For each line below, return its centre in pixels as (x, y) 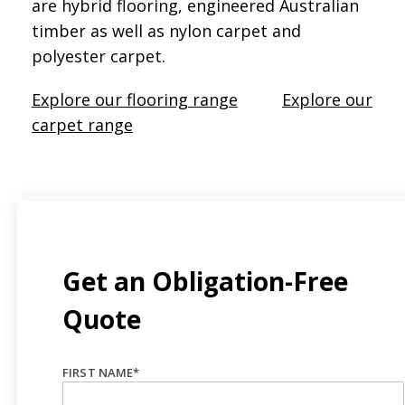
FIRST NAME (98, 372)
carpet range (82, 124)
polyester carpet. (99, 56)
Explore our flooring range (135, 99)
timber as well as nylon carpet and (166, 30)
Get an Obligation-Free (205, 281)
